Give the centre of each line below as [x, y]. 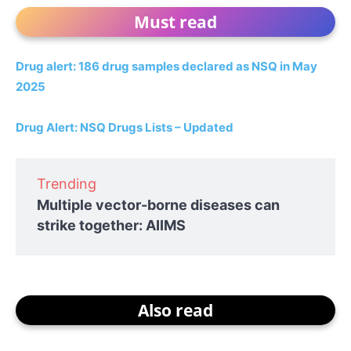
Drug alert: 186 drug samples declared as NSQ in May [166, 66]
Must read [175, 22]
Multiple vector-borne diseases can [158, 204]
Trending [67, 183]
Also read [175, 310]
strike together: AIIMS [111, 225]
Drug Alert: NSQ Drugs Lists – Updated [125, 127]
